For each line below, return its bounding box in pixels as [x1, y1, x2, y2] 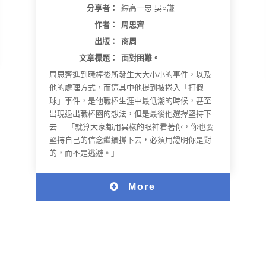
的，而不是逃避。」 [49, 148, 119, 158]
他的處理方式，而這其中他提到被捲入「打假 [49, 83, 204, 93]
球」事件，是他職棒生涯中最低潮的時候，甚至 [49, 96, 212, 106]
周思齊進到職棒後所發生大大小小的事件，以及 [49, 70, 212, 80]
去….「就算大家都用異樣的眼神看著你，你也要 [49, 122, 214, 132]
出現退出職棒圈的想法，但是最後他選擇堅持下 [49, 109, 212, 119]
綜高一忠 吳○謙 [121, 4, 175, 13]
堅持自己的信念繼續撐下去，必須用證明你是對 [49, 135, 212, 145]
